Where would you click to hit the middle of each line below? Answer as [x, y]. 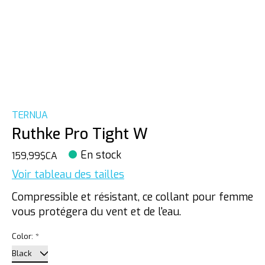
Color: [24, 237]
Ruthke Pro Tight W [80, 134]
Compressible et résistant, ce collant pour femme [132, 197]
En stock [101, 156]
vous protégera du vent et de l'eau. [96, 212]
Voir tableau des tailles [68, 174]
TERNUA [30, 115]
